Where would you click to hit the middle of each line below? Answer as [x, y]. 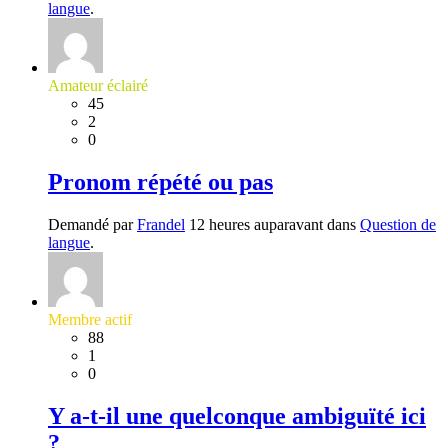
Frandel [161, 224]
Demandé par [92, 224]
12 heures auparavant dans [272, 224]
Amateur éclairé [98, 85]
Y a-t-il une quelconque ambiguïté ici [237, 415]
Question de [398, 224]
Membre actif [90, 319]
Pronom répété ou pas [160, 181]
